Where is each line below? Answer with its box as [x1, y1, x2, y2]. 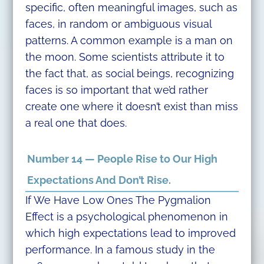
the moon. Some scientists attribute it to [25, 51, 225, 64]
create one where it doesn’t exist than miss [25, 100, 238, 113]
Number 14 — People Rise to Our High [27, 152, 218, 165]
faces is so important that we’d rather [25, 84, 208, 97]
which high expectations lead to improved [25, 226, 236, 239]
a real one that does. [25, 117, 127, 130]
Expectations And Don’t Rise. [27, 173, 171, 186]
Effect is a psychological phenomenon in [25, 210, 228, 223]
